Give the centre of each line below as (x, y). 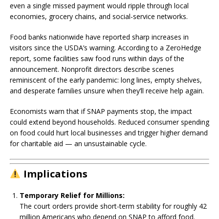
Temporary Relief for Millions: (72, 195)
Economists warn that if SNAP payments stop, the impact (101, 111)
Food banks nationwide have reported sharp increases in (99, 37)
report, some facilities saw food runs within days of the (97, 58)
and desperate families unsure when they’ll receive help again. (107, 91)
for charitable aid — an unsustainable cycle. (78, 143)
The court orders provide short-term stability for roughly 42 (113, 206)
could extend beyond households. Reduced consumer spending (109, 122)
